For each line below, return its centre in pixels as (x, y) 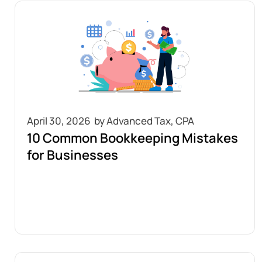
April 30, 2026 (59, 121)
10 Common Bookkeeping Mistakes (132, 138)
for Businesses (73, 155)
